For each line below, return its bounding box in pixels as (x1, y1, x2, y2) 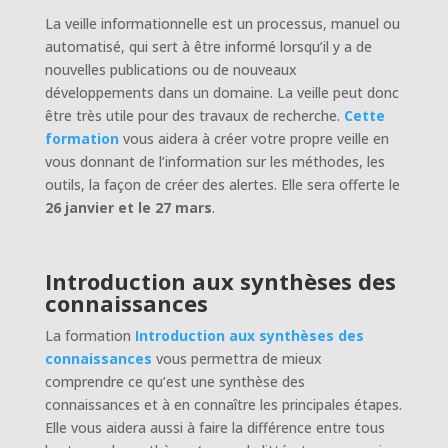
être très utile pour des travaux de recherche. (44, 105, 344, 125)
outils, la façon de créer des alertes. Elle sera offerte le (44, 174, 400, 194)
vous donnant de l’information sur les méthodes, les (44, 151, 385, 171)
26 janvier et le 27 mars (44, 197, 212, 217)
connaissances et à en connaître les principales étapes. (44, 394, 402, 414)
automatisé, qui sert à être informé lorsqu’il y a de (44, 36, 372, 56)
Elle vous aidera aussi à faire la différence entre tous (44, 417, 385, 437)
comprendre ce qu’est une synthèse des (44, 371, 305, 391)
